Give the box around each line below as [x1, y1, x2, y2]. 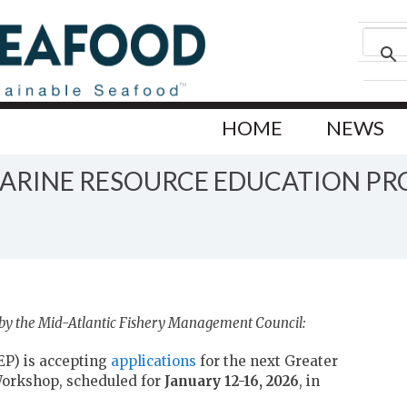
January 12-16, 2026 [164, 372, 299, 391]
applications [111, 352, 196, 371]
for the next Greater [196, 352, 338, 371]
